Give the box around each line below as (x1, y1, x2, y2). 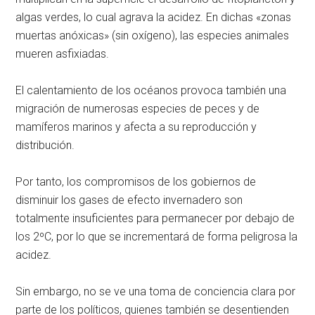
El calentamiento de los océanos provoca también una (15, 83, 287, 97)
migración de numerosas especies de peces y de (15, 101, 260, 115)
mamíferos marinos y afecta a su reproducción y (15, 120, 257, 134)
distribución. (15, 138, 75, 152)
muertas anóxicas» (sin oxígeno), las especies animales (15, 28, 290, 42)
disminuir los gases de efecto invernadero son (15, 193, 243, 207)
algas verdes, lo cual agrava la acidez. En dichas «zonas (15, 10, 292, 24)
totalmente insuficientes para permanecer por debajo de (15, 211, 295, 225)
